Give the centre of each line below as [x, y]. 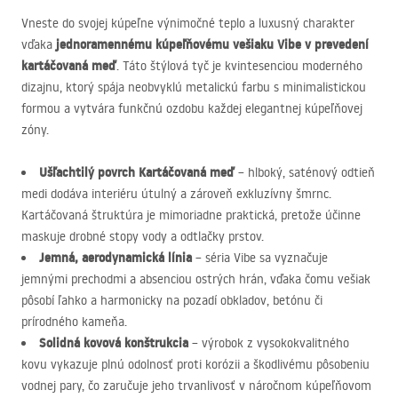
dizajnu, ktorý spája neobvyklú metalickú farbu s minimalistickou [194, 87]
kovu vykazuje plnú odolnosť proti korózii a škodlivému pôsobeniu [195, 364]
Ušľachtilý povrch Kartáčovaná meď [137, 172]
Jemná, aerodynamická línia [115, 258]
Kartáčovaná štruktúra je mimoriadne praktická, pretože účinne [191, 215]
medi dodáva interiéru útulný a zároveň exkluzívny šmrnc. [176, 194]
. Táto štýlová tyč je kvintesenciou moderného [239, 66]
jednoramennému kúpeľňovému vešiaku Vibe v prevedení [212, 44]
